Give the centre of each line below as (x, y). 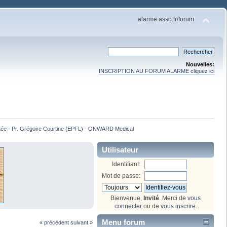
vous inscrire (178, 206)
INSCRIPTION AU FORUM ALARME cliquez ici (157, 71)
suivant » (81, 222)
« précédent (54, 222)
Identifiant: (126, 164)
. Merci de (173, 198)
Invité (151, 198)
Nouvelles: (200, 64)
